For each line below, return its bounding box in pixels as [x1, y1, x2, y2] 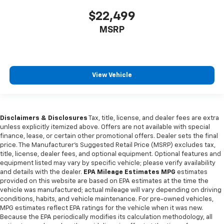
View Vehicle [92, 72, 132, 79]
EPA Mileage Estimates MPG [83, 168, 175, 175]
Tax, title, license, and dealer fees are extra [87, 114, 219, 121]
